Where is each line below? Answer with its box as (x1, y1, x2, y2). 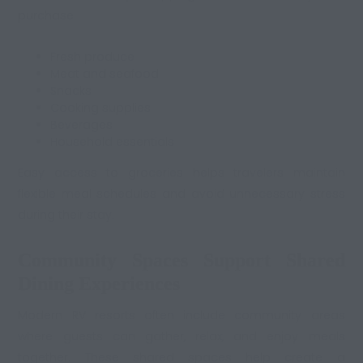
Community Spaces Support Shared (18, 249, 345, 271)
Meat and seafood (50, 66, 160, 83)
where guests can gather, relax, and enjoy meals (18, 328, 345, 345)
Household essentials (50, 134, 175, 151)
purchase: (18, 7, 77, 24)
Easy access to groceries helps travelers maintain (18, 164, 345, 181)
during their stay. (18, 207, 115, 224)
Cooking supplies (50, 100, 152, 117)
